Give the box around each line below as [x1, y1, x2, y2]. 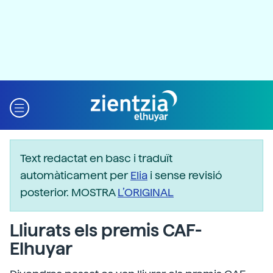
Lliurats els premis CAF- [10, 220, 202, 241]
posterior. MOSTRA [20, 186, 118, 199]
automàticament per [20, 169, 130, 182]
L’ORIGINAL [118, 186, 174, 199]
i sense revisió [147, 169, 222, 182]
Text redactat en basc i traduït [20, 152, 172, 165]
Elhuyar [10, 238, 73, 259]
